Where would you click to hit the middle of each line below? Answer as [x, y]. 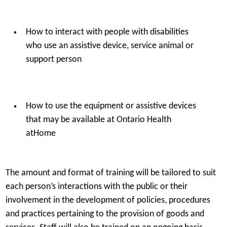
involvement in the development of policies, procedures [108, 200]
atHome [43, 134]
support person [54, 60]
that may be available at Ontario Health [98, 120]
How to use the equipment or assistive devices [111, 106]
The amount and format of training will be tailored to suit [110, 173]
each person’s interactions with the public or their [96, 186]
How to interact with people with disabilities [107, 32]
